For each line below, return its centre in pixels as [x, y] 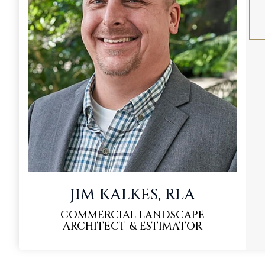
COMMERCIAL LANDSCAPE [132, 215]
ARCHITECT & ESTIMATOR [132, 226]
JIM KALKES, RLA [132, 195]
